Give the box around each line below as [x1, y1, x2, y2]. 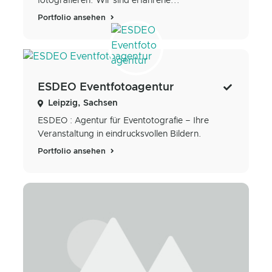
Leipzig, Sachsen [48, 99, 118, 108]
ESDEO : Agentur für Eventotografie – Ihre [38, 117, 209, 126]
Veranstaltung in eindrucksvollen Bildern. [38, 130, 202, 139]
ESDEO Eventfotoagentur [38, 82, 174, 93]
